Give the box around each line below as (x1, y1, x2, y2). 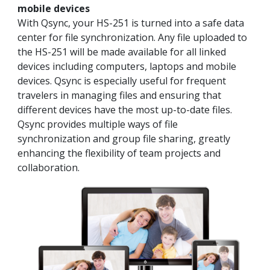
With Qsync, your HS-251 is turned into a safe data (17, 16, 244, 30)
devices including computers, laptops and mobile (17, 59, 236, 73)
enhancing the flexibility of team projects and (17, 146, 221, 160)
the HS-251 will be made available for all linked (17, 45, 226, 58)
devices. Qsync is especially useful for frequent (17, 74, 226, 87)
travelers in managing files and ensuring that (17, 88, 221, 102)
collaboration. (17, 160, 80, 174)
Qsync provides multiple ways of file (17, 117, 178, 131)
